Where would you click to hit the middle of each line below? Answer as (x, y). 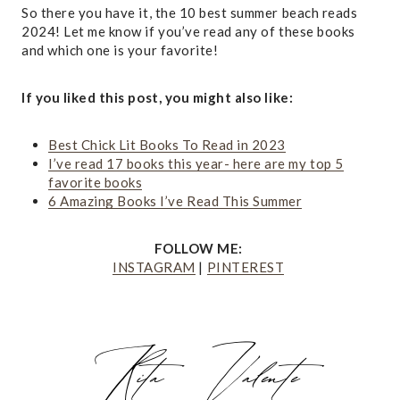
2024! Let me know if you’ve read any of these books (188, 31)
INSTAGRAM (154, 267)
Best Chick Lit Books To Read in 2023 (167, 144)
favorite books (96, 182)
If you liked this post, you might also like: (158, 97)
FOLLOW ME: (200, 248)
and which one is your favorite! (120, 50)
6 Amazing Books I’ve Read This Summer (175, 200)
